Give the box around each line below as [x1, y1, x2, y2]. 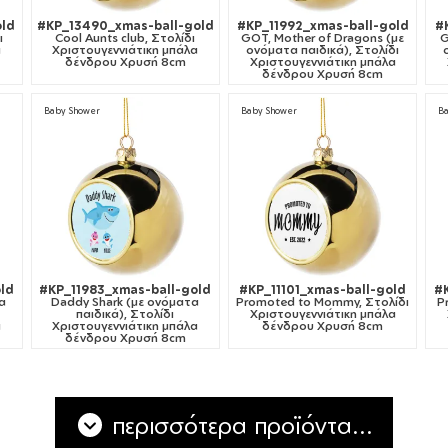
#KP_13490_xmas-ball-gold [36, 17, 214, 33]
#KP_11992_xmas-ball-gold [236, 17, 409, 33]
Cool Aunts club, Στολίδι [55, 29, 196, 45]
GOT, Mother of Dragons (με [241, 29, 405, 45]
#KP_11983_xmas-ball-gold [39, 282, 212, 298]
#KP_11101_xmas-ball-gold [239, 282, 407, 298]
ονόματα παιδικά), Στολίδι [246, 41, 400, 57]
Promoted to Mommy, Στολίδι [236, 294, 410, 310]
